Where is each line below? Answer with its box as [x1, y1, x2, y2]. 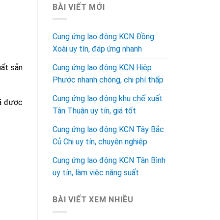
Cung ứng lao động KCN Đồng [53, 32, 154, 42]
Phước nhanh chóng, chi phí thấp [53, 75, 164, 85]
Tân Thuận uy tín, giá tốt [53, 106, 136, 116]
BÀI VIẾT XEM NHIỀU [53, 195, 134, 205]
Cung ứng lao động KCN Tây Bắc [53, 125, 164, 135]
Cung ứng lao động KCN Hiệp [53, 63, 152, 73]
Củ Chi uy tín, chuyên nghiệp [53, 137, 147, 147]
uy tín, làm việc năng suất [53, 168, 139, 178]
